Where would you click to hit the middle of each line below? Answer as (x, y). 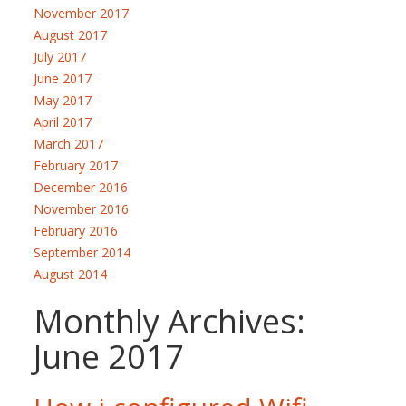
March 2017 (69, 144)
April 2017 (63, 122)
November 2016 (82, 209)
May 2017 (63, 100)
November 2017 (82, 13)
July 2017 (60, 57)
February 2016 (76, 231)
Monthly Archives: (170, 321)
